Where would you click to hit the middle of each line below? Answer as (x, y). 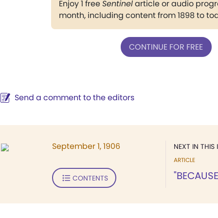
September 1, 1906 (86, 146)
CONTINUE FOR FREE (166, 47)
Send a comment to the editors (74, 98)
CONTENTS (90, 178)
